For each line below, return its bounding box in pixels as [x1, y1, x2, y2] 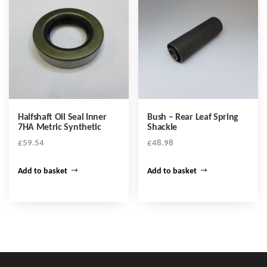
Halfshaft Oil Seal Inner [18, 113, 107, 123]
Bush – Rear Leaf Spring [147, 113, 239, 123]
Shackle [147, 123, 178, 133]
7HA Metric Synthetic [18, 123, 101, 133]
